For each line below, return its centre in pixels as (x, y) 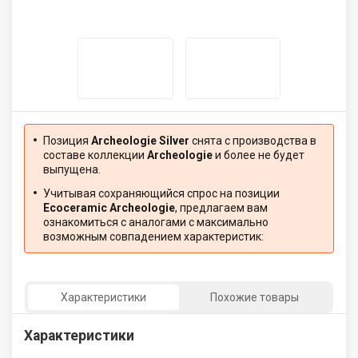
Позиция (67, 140)
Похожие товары (255, 297)
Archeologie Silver (140, 140)
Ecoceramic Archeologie (109, 207)
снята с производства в (253, 140)
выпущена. (72, 169)
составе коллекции (95, 155)
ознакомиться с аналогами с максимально (156, 222)
